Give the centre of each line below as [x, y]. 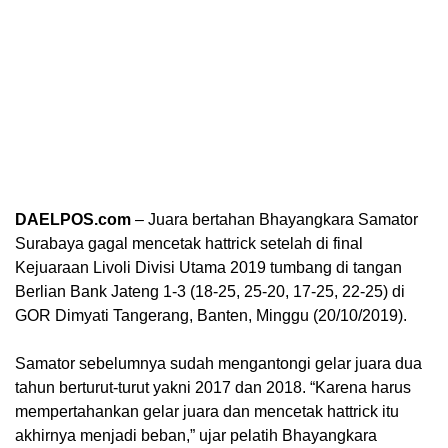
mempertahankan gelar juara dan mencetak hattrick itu [207, 411]
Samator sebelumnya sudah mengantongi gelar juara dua [218, 363]
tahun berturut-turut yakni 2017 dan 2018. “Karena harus [213, 387]
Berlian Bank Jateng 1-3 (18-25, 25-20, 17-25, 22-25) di [210, 291]
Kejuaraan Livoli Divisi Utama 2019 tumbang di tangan [208, 267]
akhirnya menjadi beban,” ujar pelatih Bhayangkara [196, 435]
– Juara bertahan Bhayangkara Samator [274, 219]
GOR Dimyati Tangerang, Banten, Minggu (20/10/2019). [211, 315]
